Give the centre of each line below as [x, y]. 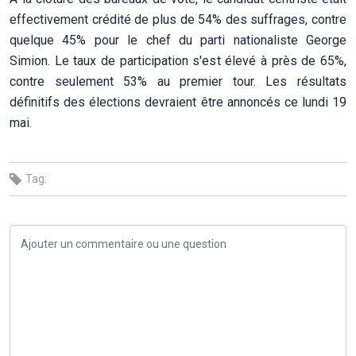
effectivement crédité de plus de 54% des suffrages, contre [178, 19]
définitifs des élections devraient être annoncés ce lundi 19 [178, 102]
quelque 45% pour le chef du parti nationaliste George [178, 40]
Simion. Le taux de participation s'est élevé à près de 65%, [178, 60]
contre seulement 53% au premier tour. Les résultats [178, 81]
